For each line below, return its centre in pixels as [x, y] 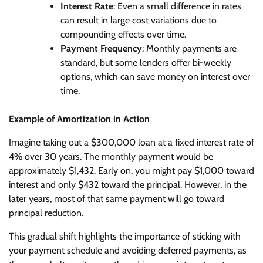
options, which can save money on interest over [155, 76]
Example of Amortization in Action [80, 119]
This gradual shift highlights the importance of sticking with [125, 236]
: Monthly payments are [189, 48]
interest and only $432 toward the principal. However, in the [128, 184]
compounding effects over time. [123, 34]
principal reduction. [47, 213]
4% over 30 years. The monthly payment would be [111, 156]
